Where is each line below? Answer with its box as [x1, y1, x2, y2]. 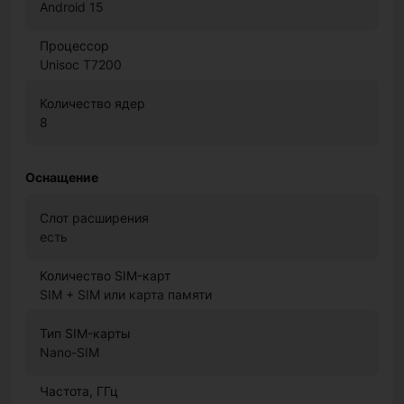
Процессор [40, 38, 109, 53]
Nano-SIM [40, 344, 99, 360]
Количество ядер [40, 96, 145, 111]
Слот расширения [40, 210, 149, 225]
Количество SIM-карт [40, 268, 170, 283]
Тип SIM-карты [40, 326, 131, 341]
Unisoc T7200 [40, 57, 122, 72]
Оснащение [25, 170, 98, 185]
